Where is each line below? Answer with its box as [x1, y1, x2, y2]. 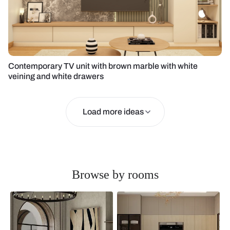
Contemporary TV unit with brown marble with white [8, 62, 198, 70]
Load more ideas [82, 107, 144, 116]
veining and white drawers [8, 72, 104, 81]
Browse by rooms [71, 168, 159, 181]
